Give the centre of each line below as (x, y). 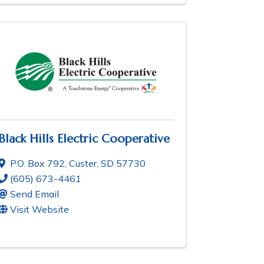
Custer (83, 164)
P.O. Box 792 (37, 164)
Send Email (34, 194)
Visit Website (39, 209)
